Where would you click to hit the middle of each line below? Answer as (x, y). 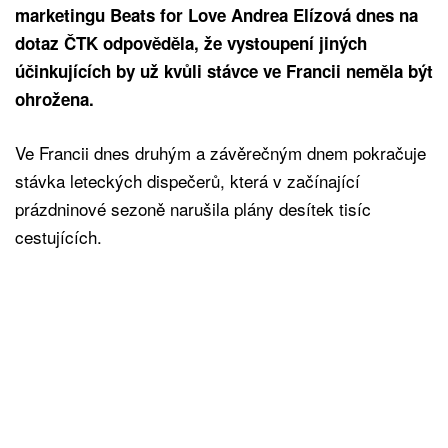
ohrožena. (54, 98)
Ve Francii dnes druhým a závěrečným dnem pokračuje (220, 152)
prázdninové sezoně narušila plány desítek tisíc (193, 208)
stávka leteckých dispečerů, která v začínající (187, 180)
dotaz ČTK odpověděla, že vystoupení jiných (191, 42)
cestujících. (58, 236)
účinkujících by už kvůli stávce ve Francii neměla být (224, 70)
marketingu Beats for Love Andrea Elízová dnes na (216, 14)
